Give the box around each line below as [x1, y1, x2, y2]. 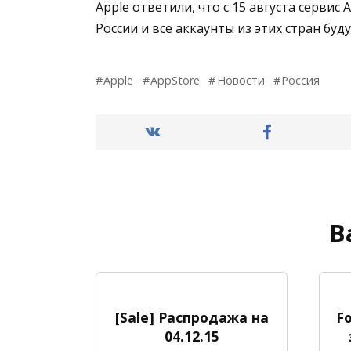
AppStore [150, 73, 201, 89]
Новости [216, 73, 265, 89]
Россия [281, 73, 320, 89]
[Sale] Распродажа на [114, 307, 269, 327]
